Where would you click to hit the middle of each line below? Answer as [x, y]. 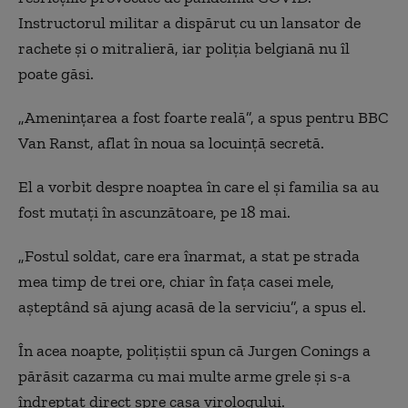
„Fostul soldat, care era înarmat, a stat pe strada [189, 255]
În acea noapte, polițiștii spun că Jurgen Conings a [194, 350]
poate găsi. [56, 73]
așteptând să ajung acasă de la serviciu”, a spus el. [192, 306]
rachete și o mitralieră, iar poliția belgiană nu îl [184, 48]
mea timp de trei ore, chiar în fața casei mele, [176, 281]
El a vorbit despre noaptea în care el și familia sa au [199, 186]
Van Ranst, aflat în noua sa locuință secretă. [171, 143]
